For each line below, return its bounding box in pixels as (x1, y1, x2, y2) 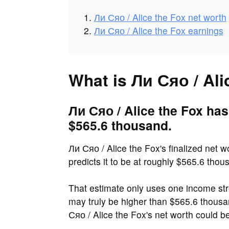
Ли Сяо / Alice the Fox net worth (94, 11, 226, 24)
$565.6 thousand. (68, 116, 172, 134)
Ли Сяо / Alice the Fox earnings (94, 24, 223, 37)
